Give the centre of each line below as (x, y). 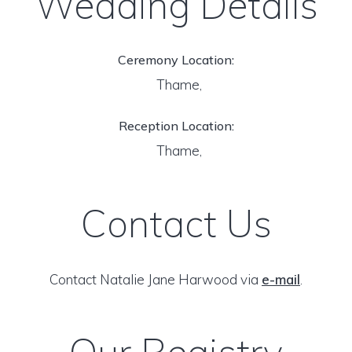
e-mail (281, 279)
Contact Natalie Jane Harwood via (156, 279)
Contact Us (176, 223)
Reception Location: (176, 126)
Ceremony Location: (176, 60)
